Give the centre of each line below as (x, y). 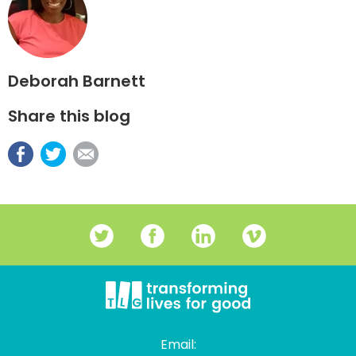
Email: (178, 344)
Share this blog (69, 116)
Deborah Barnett (77, 81)
